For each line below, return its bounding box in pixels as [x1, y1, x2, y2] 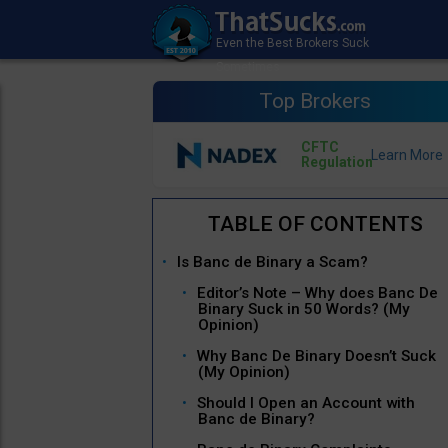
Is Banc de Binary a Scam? [177, 253, 368, 272]
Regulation [300, 154, 373, 171]
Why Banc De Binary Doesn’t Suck [197, 347, 436, 366]
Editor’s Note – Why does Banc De [197, 284, 438, 303]
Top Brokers [259, 89, 372, 113]
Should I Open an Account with [197, 394, 415, 413]
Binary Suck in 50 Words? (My [198, 300, 410, 319]
